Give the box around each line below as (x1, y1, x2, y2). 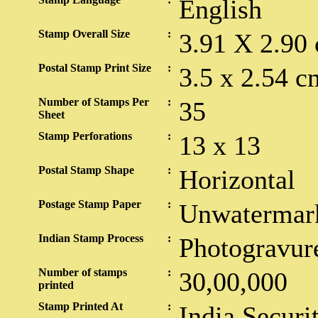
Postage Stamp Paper (38, 198, 141, 210)
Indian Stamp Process (38, 232, 143, 244)
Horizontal (179, 165, 295, 194)
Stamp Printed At (38, 300, 123, 312)
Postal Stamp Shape (38, 164, 134, 176)
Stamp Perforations (38, 130, 132, 142)
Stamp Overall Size (38, 28, 130, 40)
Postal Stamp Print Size (38, 62, 151, 74)
